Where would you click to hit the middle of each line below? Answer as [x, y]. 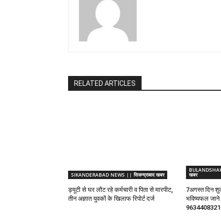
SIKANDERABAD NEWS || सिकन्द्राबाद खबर [118, 175]
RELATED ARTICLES [105, 84]
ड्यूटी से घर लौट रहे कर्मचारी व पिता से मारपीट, [120, 190]
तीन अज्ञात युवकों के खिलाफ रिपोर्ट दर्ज [111, 199]
